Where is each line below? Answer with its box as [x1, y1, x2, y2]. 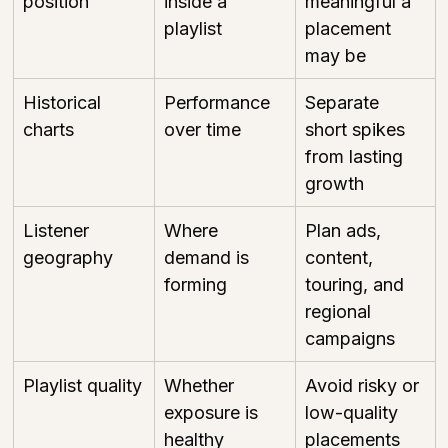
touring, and [305, 273, 409, 295]
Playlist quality [23, 374, 142, 396]
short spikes [305, 118, 410, 140]
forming [164, 273, 227, 295]
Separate [305, 91, 384, 113]
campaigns [305, 327, 395, 349]
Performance [164, 91, 275, 113]
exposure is [164, 401, 263, 423]
